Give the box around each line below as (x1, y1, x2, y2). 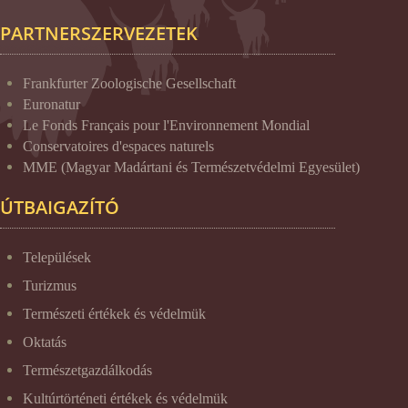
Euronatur (23, 96, 80, 112)
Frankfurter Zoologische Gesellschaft (23, 75, 236, 91)
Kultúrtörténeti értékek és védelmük (23, 390, 228, 406)
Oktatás (23, 333, 66, 350)
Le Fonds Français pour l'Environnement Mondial (23, 117, 310, 133)
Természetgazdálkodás (23, 362, 152, 378)
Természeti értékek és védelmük (23, 305, 206, 321)
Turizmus (23, 277, 76, 293)
